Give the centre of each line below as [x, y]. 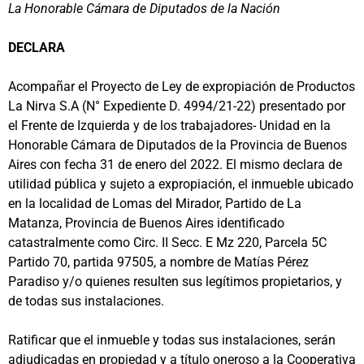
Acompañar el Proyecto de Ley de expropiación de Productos [182, 86]
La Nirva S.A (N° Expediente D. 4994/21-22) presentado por [177, 106]
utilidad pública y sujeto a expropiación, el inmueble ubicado [181, 184]
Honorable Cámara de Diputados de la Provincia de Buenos [178, 145]
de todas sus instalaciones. [86, 301]
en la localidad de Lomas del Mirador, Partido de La [155, 203]
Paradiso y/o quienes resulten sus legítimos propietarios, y [175, 281]
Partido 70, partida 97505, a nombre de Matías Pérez [158, 262]
